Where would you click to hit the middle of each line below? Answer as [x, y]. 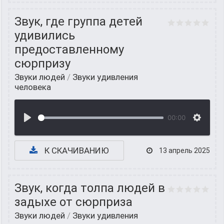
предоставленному [69, 49]
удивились [45, 35]
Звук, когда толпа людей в [90, 188]
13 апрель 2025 [184, 150]
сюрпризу [42, 63]
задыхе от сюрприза [73, 202]
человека [33, 87]
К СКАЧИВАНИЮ [76, 150]
